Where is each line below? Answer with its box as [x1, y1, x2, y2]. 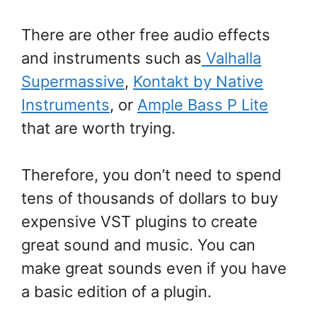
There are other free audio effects [21, 25, 270, 45]
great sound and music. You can [21, 236, 255, 255]
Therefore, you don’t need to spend [21, 166, 282, 185]
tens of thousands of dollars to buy [21, 189, 278, 208]
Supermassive [21, 72, 125, 91]
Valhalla [202, 49, 261, 68]
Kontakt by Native [133, 72, 263, 91]
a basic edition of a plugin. [21, 282, 212, 301]
